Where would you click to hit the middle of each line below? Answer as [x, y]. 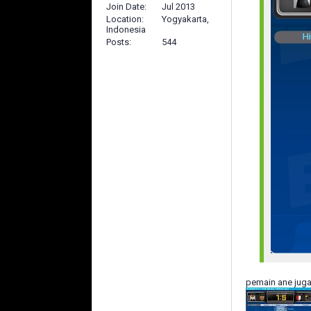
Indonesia [126, 29]
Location [124, 19]
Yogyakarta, [185, 19]
